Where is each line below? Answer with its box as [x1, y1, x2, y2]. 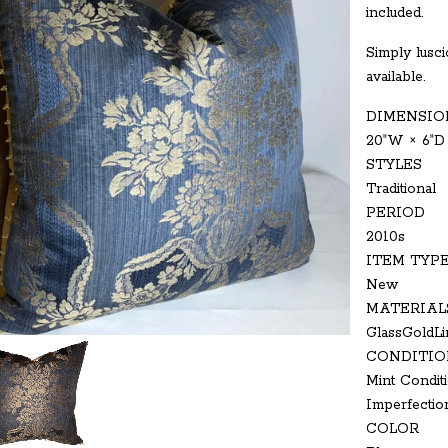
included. [366, 4, 423, 22]
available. [366, 68, 425, 86]
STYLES [366, 156, 422, 174]
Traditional [366, 180, 436, 198]
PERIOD [366, 204, 425, 222]
